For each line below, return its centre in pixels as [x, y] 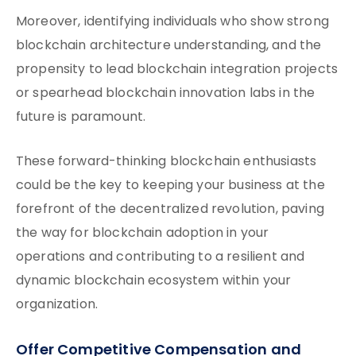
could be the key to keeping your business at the [170, 186]
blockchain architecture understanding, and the [169, 46]
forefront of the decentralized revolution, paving [170, 210]
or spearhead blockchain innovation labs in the [166, 94]
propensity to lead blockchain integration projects [177, 70]
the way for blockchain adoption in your [143, 234]
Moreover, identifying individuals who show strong [172, 22]
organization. [57, 305]
